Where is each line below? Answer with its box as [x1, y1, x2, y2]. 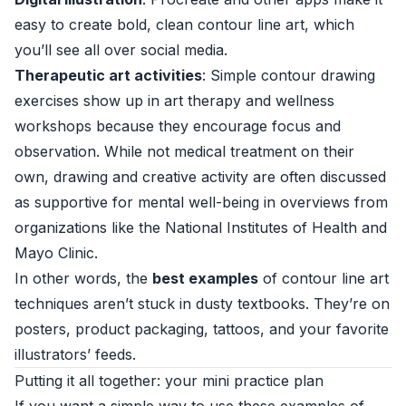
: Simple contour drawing [202, 66, 375, 84]
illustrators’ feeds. [14, 345, 136, 363]
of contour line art [258, 269, 389, 287]
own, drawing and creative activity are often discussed [14, 168, 386, 186]
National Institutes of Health [165, 218, 357, 237]
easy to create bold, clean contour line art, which [14, 15, 354, 34]
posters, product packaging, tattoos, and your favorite [14, 320, 389, 338]
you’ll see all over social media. [14, 41, 227, 59]
